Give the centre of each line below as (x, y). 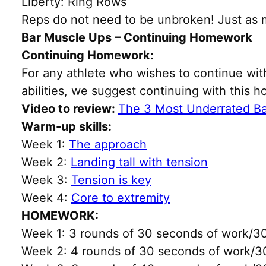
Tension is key (111, 180)
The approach (108, 144)
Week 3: (46, 180)
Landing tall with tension (139, 162)
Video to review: (70, 108)
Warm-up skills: (66, 126)
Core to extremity (121, 197)
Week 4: (46, 197)
